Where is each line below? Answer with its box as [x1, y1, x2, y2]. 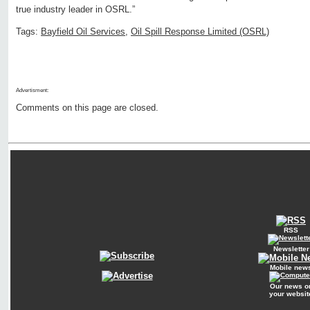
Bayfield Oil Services [41, 26, 125, 37]
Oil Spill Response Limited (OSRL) [131, 26, 269, 37]
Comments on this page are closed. [16, 102, 158, 113]
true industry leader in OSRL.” [16, 4, 135, 15]
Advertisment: [16, 87, 48, 94]
